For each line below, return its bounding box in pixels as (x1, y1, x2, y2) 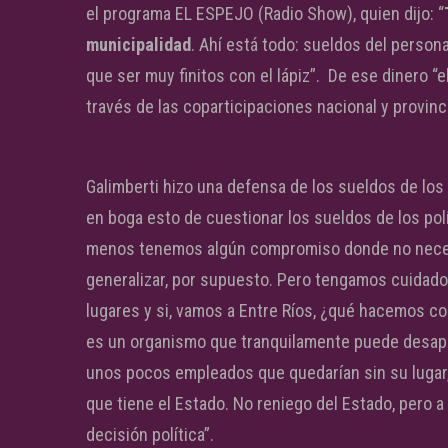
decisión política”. (86, 423, 214, 445)
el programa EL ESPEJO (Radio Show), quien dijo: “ (86, 2, 444, 24)
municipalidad (86, 33, 191, 55)
